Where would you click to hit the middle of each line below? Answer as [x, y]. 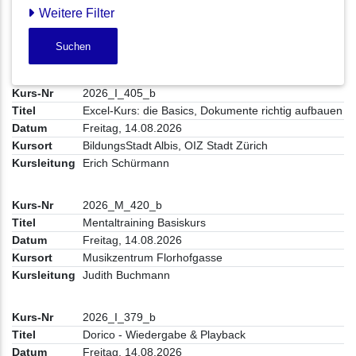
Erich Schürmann [126, 163]
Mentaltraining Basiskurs [145, 223]
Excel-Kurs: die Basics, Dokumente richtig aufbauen [213, 111]
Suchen [74, 46]
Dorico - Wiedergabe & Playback [164, 335]
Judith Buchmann [127, 275]
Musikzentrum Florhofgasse [153, 258]
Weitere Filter [75, 14]
